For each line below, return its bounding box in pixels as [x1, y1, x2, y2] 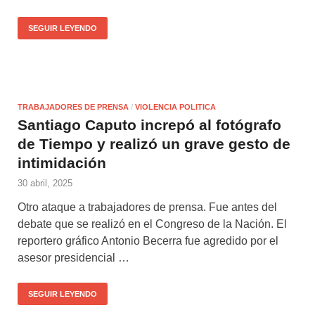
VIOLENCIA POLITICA [135, 102, 216, 111]
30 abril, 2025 [18, 177, 72, 188]
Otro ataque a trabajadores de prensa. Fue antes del [18, 200, 277, 213]
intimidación [18, 154, 106, 171]
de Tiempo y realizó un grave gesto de [18, 135, 290, 152]
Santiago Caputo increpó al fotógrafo [18, 116, 281, 133]
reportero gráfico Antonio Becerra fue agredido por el [18, 234, 278, 247]
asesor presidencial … [18, 251, 129, 264]
